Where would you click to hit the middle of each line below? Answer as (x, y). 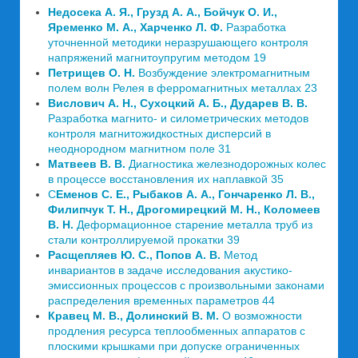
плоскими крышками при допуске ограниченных (174, 346)
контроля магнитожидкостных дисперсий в (159, 133)
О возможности (261, 316)
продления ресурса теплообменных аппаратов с (177, 331)
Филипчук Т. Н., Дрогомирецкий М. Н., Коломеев (184, 209)
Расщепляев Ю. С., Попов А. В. (134, 255)
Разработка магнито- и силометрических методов (178, 118)
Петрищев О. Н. (91, 73)
